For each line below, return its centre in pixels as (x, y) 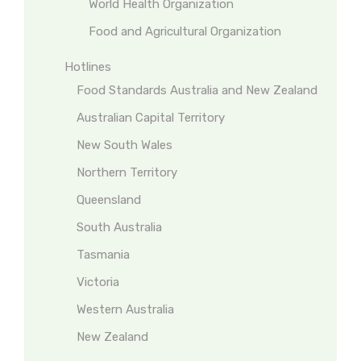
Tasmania (103, 255)
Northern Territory (127, 172)
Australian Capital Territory (151, 118)
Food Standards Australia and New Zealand (197, 90)
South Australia (119, 227)
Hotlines (88, 67)
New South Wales (124, 145)
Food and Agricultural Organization (185, 31)
